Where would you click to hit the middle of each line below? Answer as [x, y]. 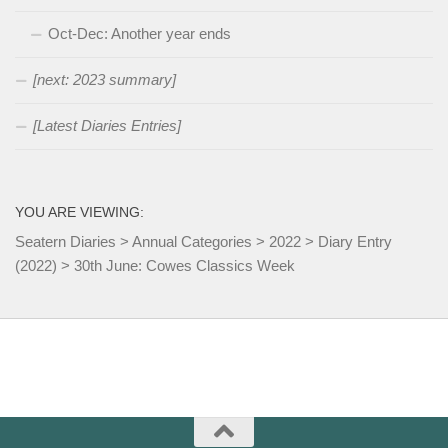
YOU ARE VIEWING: [79, 212]
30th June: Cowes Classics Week [184, 265]
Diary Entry [355, 241]
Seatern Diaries [65, 241]
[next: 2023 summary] [104, 79]
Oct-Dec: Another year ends [139, 33]
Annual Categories [192, 241]
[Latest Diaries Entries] [107, 125]
